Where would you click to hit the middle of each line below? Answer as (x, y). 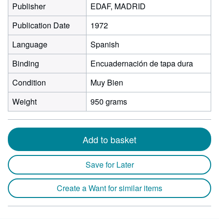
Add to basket (109, 139)
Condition (29, 82)
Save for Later (109, 164)
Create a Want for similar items (109, 188)
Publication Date (41, 25)
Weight (24, 101)
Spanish (105, 44)
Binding (26, 63)
